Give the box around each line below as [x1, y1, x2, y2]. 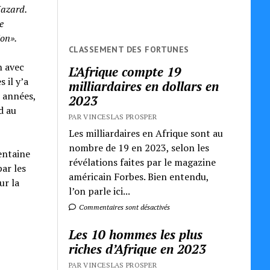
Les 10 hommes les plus [69, 225, 203, 243]
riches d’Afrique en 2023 [69, 240, 207, 257]
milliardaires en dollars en [69, 77, 219, 95]
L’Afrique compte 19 [69, 63, 182, 80]
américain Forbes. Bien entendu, [69, 169, 209, 183]
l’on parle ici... [69, 184, 131, 198]
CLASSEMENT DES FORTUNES [69, 43, 189, 55]
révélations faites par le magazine [69, 155, 216, 169]
